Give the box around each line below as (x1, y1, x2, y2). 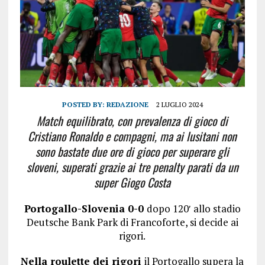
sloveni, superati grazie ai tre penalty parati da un (26, 158, 238, 176)
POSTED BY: (62, 100, 106, 109)
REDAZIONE (106, 100, 148, 109)
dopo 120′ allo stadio (146, 202, 241, 216)
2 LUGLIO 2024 (156, 100, 203, 109)
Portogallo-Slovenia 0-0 (24, 202, 147, 216)
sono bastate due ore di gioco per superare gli (35, 143, 230, 161)
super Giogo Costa (94, 173, 171, 192)
